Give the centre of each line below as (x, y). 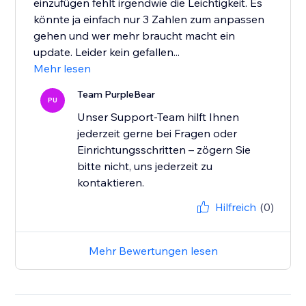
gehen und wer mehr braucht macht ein (135, 36)
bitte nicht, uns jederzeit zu (145, 166)
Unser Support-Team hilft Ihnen (158, 117)
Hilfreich (235, 207)
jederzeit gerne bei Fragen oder (157, 134)
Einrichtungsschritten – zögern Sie (164, 150)
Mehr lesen (62, 69)
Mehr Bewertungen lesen (153, 251)
